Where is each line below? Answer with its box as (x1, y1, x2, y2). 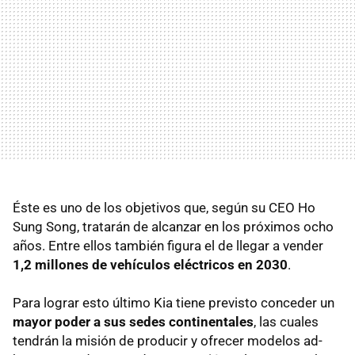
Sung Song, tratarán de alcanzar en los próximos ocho (13, 219, 334, 235)
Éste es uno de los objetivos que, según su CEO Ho (13, 200, 315, 216)
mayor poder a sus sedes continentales (13, 314, 254, 330)
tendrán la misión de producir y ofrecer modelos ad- (13, 333, 323, 349)
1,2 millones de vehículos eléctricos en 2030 (13, 257, 288, 273)
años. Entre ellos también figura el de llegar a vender (13, 238, 323, 254)
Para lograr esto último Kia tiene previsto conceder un (13, 295, 334, 311)
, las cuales (254, 314, 319, 330)
